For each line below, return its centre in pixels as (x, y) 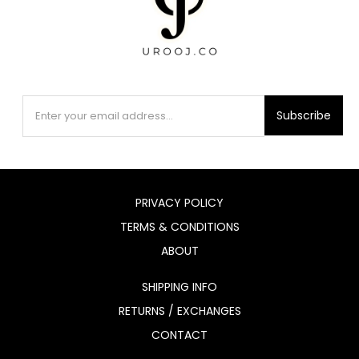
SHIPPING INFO (179, 287)
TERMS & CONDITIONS (179, 227)
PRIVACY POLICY (179, 203)
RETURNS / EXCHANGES (179, 311)
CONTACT (179, 335)
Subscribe (304, 115)
